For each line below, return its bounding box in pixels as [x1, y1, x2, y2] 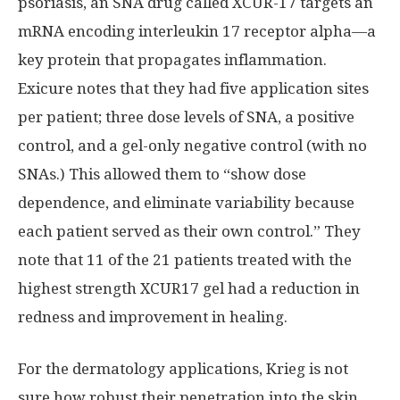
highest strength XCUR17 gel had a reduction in [18, 279, 360, 297]
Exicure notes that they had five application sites [18, 79, 369, 97]
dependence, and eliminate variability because [18, 193, 354, 212]
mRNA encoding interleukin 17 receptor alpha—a [18, 21, 376, 40]
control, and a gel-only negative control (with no [18, 136, 367, 154]
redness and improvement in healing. [18, 307, 287, 326]
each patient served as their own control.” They [18, 221, 361, 240]
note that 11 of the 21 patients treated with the [18, 250, 352, 269]
